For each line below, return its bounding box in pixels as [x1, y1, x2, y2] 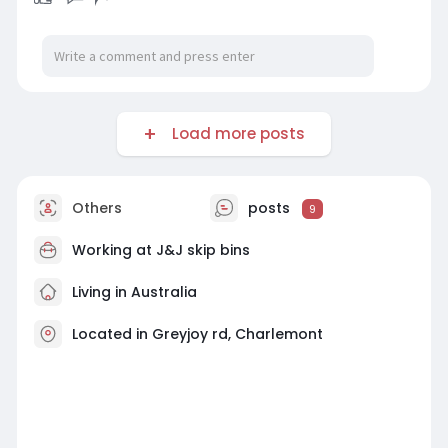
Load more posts [163, 123, 305, 145]
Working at [71, 240, 156, 261]
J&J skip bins [155, 240, 250, 261]
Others [67, 198, 122, 219]
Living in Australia [67, 282, 197, 303]
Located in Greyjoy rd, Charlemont [71, 324, 323, 345]
